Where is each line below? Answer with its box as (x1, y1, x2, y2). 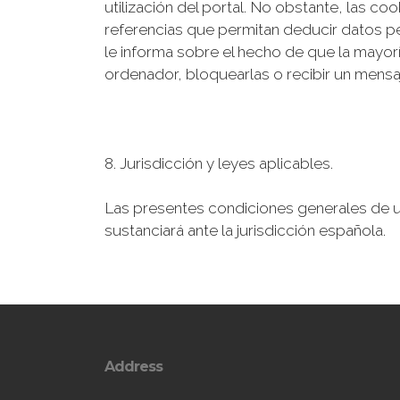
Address (104, 358, 162, 375)
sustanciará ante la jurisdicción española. (104, 221, 386, 239)
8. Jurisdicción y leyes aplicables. (104, 154, 333, 172)
